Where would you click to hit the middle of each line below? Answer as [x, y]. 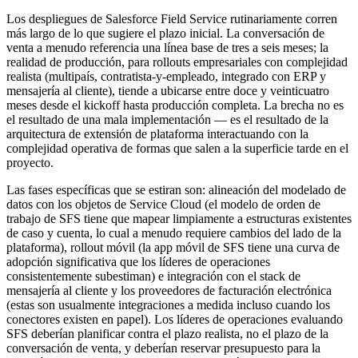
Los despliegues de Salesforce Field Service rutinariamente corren [172, 19]
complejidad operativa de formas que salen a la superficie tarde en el [177, 149]
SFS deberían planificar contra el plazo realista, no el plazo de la [167, 334]
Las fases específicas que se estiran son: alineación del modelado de [176, 190]
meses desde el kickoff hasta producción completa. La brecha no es [175, 105]
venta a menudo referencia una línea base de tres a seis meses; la [167, 48]
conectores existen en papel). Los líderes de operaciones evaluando [175, 320]
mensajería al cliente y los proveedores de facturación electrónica [169, 291]
